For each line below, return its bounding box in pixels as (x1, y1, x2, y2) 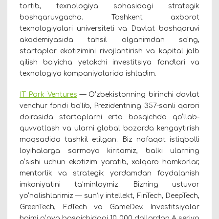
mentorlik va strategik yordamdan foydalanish (20, 169, 199, 177)
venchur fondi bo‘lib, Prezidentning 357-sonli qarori (20, 102, 199, 109)
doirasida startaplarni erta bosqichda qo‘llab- (20, 113, 199, 121)
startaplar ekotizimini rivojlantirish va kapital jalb (20, 47, 199, 55)
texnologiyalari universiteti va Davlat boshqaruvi (20, 24, 199, 32)
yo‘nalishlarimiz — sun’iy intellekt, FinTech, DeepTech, (20, 192, 199, 199)
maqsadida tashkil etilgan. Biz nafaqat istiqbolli (20, 135, 199, 143)
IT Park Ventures (20, 90, 77, 98)
